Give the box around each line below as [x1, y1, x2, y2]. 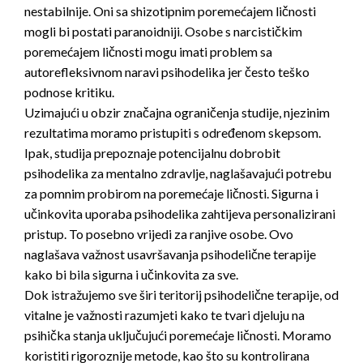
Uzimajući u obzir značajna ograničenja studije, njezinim [24, 104, 330, 120]
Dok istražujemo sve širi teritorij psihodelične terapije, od [24, 286, 339, 302]
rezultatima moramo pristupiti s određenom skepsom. [24, 124, 321, 140]
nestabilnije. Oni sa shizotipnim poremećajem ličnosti [24, 2, 316, 19]
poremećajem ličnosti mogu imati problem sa [24, 43, 272, 59]
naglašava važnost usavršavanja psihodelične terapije [24, 246, 316, 262]
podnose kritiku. [24, 83, 114, 100]
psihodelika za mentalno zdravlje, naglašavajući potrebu [24, 164, 331, 181]
